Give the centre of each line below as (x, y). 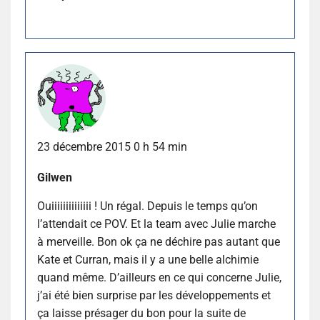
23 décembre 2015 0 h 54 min (112, 146)
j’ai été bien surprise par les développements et (154, 295)
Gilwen (55, 177)
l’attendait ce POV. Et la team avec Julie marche (156, 224)
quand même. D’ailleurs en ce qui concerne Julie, (159, 277)
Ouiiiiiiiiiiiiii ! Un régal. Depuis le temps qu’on (147, 206)
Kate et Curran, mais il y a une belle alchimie (148, 259)
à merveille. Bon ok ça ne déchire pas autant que (159, 241)
